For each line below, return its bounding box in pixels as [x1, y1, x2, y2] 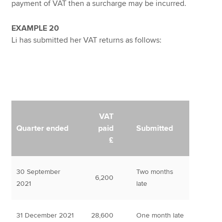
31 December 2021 [16, 211, 74, 220]
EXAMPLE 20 [11, 23, 59, 34]
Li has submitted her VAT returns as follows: [11, 35, 162, 46]
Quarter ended [16, 123, 69, 134]
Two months [136, 167, 174, 176]
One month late [136, 211, 184, 220]
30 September [16, 167, 61, 176]
